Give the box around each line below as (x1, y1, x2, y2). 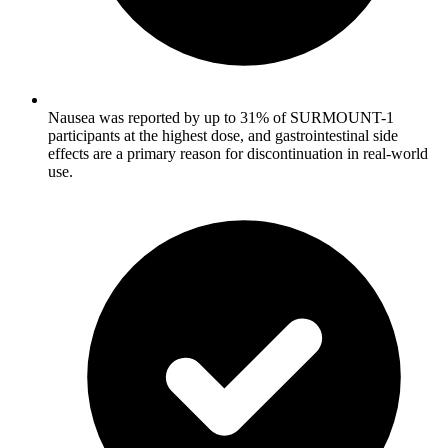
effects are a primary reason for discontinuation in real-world (48, 144, 428, 162)
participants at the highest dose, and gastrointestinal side (48, 126, 398, 144)
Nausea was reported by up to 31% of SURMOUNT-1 (48, 108, 394, 126)
